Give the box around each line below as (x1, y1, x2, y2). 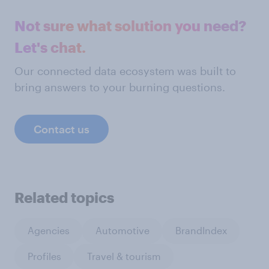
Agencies (27, 225, 70, 237)
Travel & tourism (86, 250, 161, 262)
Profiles (27, 250, 61, 262)
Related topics (14, 188, 114, 206)
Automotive (95, 225, 150, 237)
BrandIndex (175, 225, 227, 237)
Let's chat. (14, 38, 86, 56)
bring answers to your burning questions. (14, 80, 225, 94)
